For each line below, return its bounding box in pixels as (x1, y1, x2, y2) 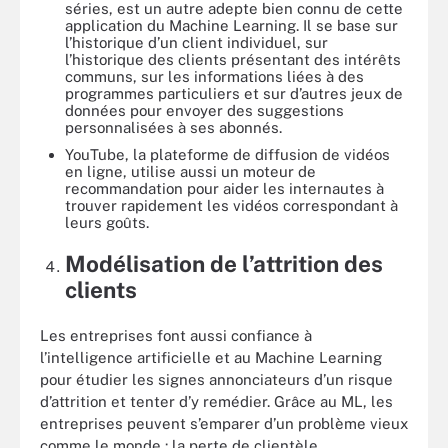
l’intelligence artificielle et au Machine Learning (40, 349, 382, 367)
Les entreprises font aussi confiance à (40, 327, 312, 345)
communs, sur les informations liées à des (65, 67, 364, 85)
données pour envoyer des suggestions (65, 101, 344, 119)
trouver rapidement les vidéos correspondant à (65, 196, 398, 214)
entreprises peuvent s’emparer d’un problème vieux (40, 415, 408, 433)
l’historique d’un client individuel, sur (65, 33, 328, 51)
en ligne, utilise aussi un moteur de (65, 162, 316, 180)
